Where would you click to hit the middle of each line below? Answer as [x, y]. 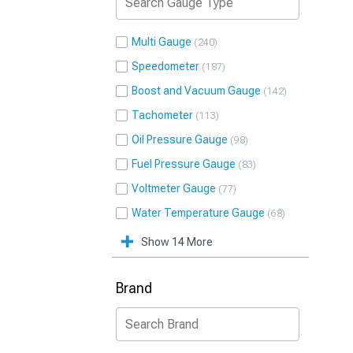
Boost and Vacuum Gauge [196, 91]
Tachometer [162, 115]
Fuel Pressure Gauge [184, 164]
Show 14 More [177, 242]
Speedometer [165, 66]
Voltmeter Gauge [174, 188]
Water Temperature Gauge [198, 213]
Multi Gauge [162, 42]
